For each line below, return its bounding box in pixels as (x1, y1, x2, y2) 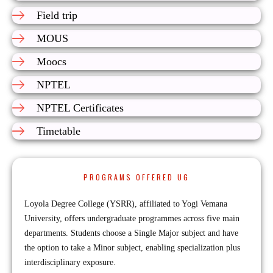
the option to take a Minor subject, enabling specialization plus (24, 243, 240, 252)
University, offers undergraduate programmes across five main (24, 214, 239, 223)
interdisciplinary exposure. (24, 258, 116, 267)
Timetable (37, 125, 80, 137)
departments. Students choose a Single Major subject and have (24, 229, 238, 238)
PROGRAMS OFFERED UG (83, 172, 190, 182)
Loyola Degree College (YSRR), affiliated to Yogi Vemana (24, 199, 227, 208)
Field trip (37, 9, 77, 21)
